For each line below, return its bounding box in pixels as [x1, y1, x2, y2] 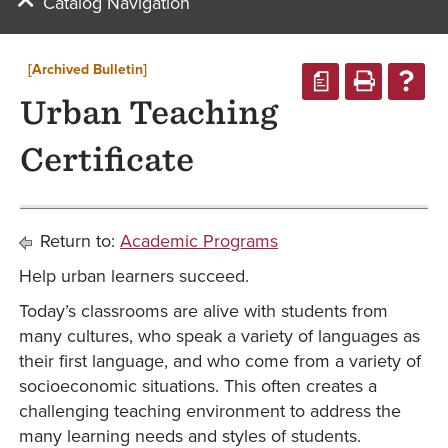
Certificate [20, 141, 194, 179]
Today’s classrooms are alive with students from [19, 298, 388, 324]
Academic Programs [120, 228, 278, 254]
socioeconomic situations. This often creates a [19, 373, 377, 399]
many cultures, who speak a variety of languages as [19, 323, 420, 349]
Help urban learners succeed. [19, 263, 249, 289]
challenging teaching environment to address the [19, 398, 401, 424]
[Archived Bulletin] [27, 58, 147, 79]
